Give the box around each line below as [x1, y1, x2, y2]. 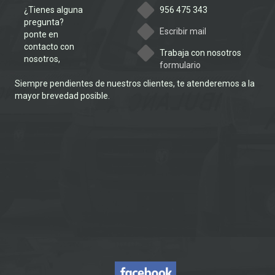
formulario [160, 60, 201, 71]
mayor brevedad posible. [15, 91, 110, 101]
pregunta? [24, 17, 64, 28]
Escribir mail [160, 26, 207, 37]
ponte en [24, 29, 59, 40]
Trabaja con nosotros [160, 48, 242, 58]
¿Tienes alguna [24, 5, 83, 15]
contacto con [24, 42, 75, 52]
